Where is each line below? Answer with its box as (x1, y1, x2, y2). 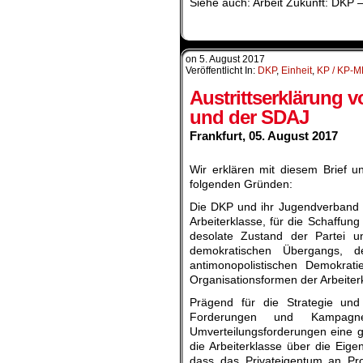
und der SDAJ (190, 106, 309, 129)
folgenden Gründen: (190, 177, 293, 191)
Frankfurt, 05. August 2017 (190, 129, 338, 143)
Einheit (281, 65, 312, 77)
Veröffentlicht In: (186, 65, 258, 77)
